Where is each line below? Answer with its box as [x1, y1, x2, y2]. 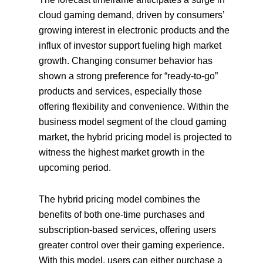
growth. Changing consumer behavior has [39, 56, 213, 66]
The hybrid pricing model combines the [39, 194, 201, 205]
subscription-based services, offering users [39, 225, 217, 235]
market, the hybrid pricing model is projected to [39, 132, 232, 143]
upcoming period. [39, 163, 112, 173]
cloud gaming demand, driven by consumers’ [39, 10, 225, 21]
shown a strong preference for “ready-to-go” [39, 71, 218, 82]
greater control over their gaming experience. [39, 240, 225, 251]
